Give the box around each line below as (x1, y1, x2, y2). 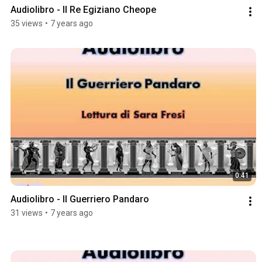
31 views (11, 208, 43, 218)
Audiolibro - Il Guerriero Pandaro (11, 193, 149, 205)
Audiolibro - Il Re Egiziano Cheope (11, 4, 156, 15)
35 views (11, 18, 43, 28)
